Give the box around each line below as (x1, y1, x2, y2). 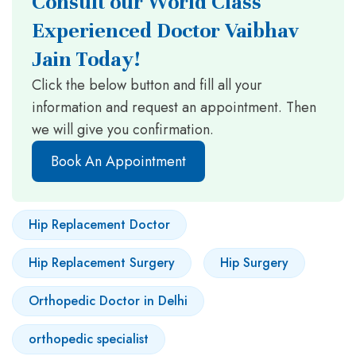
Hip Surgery (220, 253, 288, 272)
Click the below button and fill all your (32, 74, 262, 95)
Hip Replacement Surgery (29, 253, 175, 272)
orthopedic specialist (29, 329, 149, 348)
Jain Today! (32, 45, 140, 72)
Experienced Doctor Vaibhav (32, 17, 299, 44)
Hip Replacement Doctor (29, 215, 170, 234)
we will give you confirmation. (32, 118, 214, 140)
